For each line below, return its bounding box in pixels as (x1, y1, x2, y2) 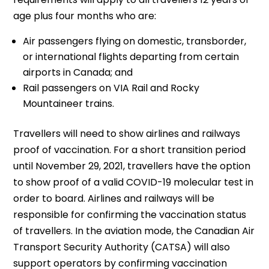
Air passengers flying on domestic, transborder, (23, 34, 247, 48)
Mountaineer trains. (23, 97, 115, 110)
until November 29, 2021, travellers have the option (13, 159, 251, 173)
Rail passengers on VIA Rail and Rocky (23, 81, 200, 95)
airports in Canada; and (23, 65, 133, 79)
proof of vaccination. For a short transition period (13, 143, 246, 157)
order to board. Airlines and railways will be (13, 192, 215, 205)
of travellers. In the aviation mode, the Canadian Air (13, 224, 255, 238)
